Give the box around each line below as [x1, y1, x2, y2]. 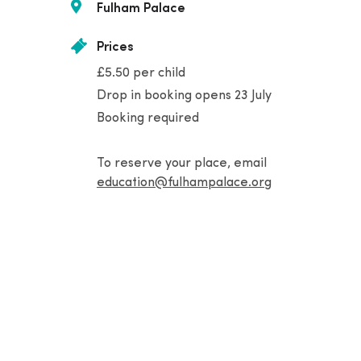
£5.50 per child [96, 67, 185, 80]
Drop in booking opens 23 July [96, 89, 272, 102]
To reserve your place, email [96, 157, 267, 170]
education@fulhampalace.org [96, 176, 272, 189]
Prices [96, 41, 134, 54]
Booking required [96, 112, 199, 125]
